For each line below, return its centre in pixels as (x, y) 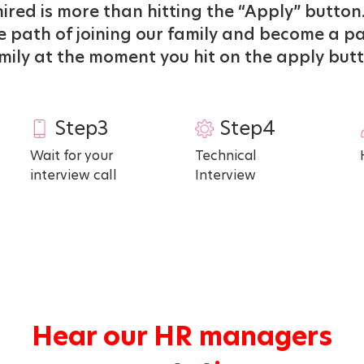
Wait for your (71, 155)
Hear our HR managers (182, 336)
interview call (73, 175)
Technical (225, 155)
